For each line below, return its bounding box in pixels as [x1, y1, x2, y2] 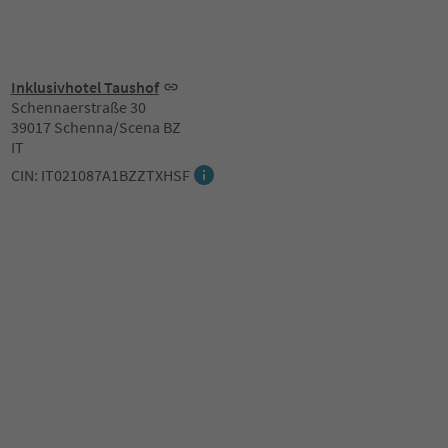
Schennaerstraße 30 [10, 97, 146, 117]
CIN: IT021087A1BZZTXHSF [10, 165, 190, 185]
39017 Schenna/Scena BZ [10, 117, 181, 137]
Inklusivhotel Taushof [10, 77, 159, 97]
